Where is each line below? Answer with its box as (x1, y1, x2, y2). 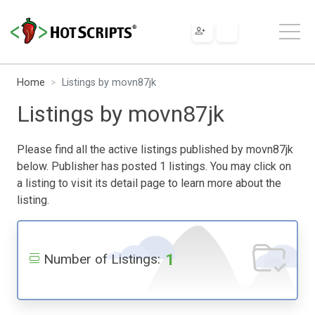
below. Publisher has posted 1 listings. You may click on (17, 159, 291, 173)
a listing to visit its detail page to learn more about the (17, 176, 281, 190)
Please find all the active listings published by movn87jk (17, 142, 293, 156)
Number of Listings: (44, 250, 160, 267)
